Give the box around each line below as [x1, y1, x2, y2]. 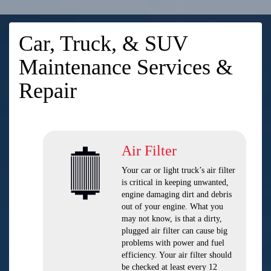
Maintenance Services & [19, 55, 233, 79]
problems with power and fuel [122, 238, 224, 247]
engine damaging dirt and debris [122, 190, 232, 199]
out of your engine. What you [122, 202, 223, 211]
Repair [19, 79, 77, 103]
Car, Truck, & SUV [19, 31, 188, 56]
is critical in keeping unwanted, [122, 178, 229, 187]
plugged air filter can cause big [122, 226, 227, 235]
